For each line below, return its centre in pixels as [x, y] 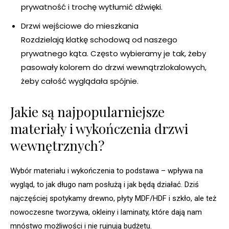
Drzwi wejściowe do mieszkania [80, 26]
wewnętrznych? [57, 146]
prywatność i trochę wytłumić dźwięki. [92, 7]
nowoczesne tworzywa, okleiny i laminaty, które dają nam [106, 212]
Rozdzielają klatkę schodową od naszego [99, 40]
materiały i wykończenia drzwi [99, 129]
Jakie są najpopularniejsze [87, 112]
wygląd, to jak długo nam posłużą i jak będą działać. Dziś [105, 185]
